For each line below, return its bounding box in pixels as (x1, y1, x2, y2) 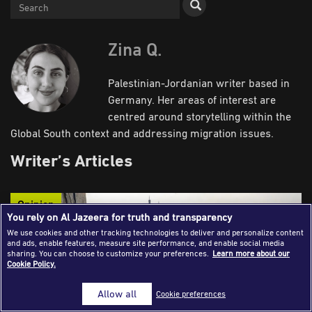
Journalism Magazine (26, 38, 130, 52)
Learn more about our (212, 248, 290, 258)
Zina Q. (108, 38, 162, 61)
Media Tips (26, 89, 79, 103)
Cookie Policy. (7, 258, 56, 269)
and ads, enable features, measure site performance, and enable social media (7, 237, 284, 248)
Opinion (17, 197, 54, 212)
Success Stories (26, 12, 104, 26)
